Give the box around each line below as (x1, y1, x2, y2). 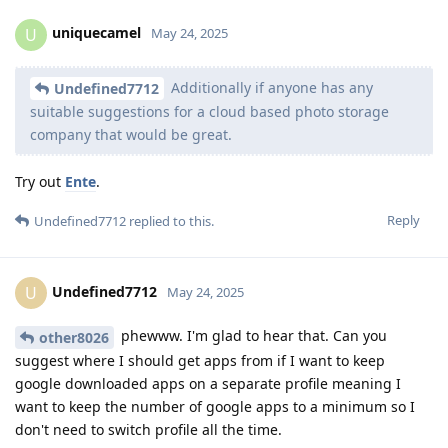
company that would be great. (30, 125, 232, 145)
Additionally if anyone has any (167, 77, 373, 97)
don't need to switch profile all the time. (15, 420, 282, 440)
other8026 (39, 328, 109, 348)
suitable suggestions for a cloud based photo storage (30, 102, 389, 122)
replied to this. (126, 212, 214, 231)
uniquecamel (52, 23, 141, 43)
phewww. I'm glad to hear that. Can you (117, 326, 387, 346)
